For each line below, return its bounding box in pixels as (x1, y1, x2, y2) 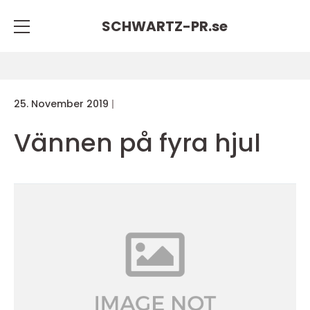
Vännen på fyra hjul (14, 125, 261, 161)
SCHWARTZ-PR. (102, 16, 212, 36)
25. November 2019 (14, 97, 109, 111)
